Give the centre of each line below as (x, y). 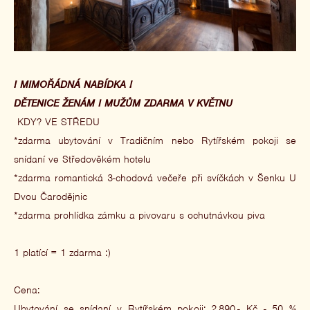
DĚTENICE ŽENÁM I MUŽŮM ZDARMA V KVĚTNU (123, 103)
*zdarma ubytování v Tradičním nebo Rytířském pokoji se (155, 140)
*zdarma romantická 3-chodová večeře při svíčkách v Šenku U (155, 177)
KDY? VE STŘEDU (57, 121)
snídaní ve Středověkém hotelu (82, 159)
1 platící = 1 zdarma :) (62, 252)
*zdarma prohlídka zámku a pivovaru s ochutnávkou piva (139, 215)
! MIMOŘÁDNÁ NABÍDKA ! (73, 84)
